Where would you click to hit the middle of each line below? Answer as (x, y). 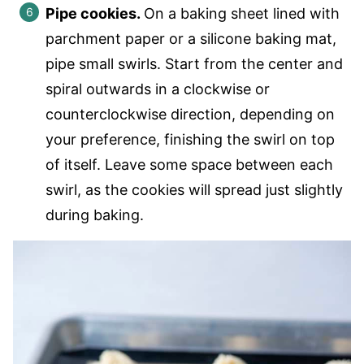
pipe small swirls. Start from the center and (194, 64)
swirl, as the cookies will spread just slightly (194, 190)
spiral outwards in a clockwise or (158, 89)
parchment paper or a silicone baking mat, (191, 39)
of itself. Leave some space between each (189, 165)
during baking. (95, 215)
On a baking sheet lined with (242, 14)
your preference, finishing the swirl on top (190, 140)
